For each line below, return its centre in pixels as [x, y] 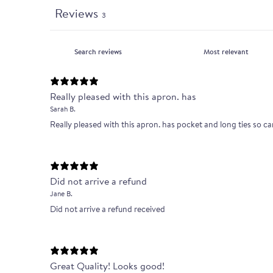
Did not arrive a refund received [108, 209]
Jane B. [61, 194]
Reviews [76, 13]
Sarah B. [63, 109]
